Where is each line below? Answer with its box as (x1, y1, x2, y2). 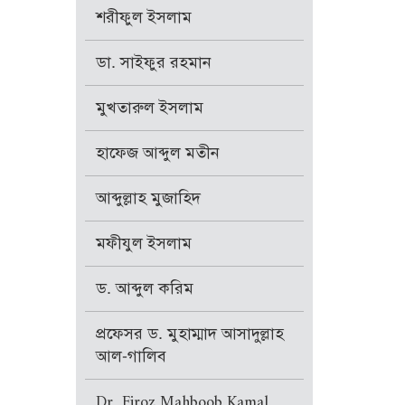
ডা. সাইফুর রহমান (95, 52, 212, 73)
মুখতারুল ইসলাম (95, 98, 203, 118)
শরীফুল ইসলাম (95, 7, 192, 28)
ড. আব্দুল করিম (95, 278, 193, 299)
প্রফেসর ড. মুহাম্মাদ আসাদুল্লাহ (95, 324, 284, 344)
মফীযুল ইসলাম (95, 233, 192, 254)
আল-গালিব (95, 346, 166, 367)
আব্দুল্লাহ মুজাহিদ (95, 188, 201, 209)
